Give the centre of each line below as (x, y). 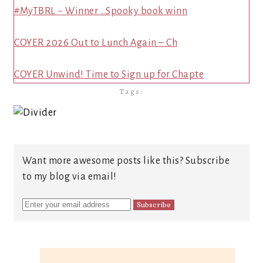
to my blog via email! (70, 177)
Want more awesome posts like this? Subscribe (126, 161)
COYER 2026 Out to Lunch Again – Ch (96, 43)
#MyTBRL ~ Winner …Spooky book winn (101, 11)
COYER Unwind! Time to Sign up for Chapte (109, 75)
